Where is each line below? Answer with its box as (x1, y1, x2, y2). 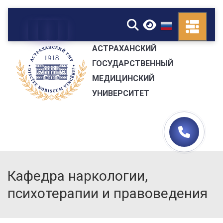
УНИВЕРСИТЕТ (92, 88, 149, 98)
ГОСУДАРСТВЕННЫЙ (92, 58, 173, 68)
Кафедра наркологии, (7, 168, 148, 184)
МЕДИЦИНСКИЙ (92, 73, 154, 83)
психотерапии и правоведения (7, 185, 208, 202)
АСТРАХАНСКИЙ (92, 43, 156, 53)
